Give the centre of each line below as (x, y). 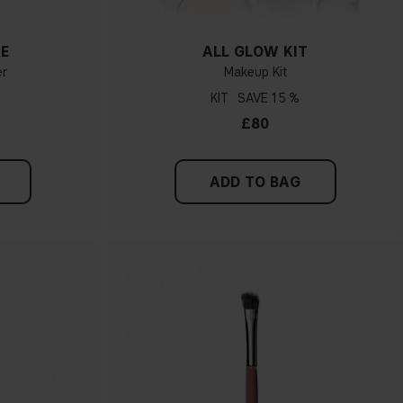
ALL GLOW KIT (255, 51)
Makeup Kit (255, 72)
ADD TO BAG (255, 182)
